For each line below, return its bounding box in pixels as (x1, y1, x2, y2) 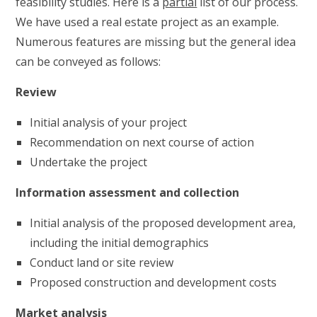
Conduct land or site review (30, 255, 174, 270)
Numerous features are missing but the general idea (16, 34, 296, 50)
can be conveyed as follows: (16, 54, 161, 69)
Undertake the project (30, 154, 148, 170)
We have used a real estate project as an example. (16, 14, 279, 30)
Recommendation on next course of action (30, 134, 255, 150)
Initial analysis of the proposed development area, (30, 215, 296, 231)
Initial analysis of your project (30, 115, 188, 130)
